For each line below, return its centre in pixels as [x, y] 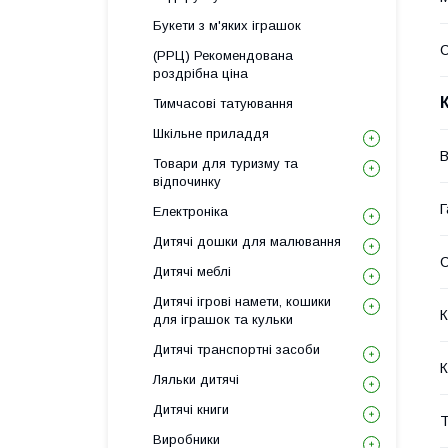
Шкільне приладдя [211, 133]
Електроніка [190, 211]
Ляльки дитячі [196, 379]
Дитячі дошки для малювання [247, 241]
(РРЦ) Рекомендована [223, 55]
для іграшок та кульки [223, 319]
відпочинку [187, 181]
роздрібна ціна [200, 73]
